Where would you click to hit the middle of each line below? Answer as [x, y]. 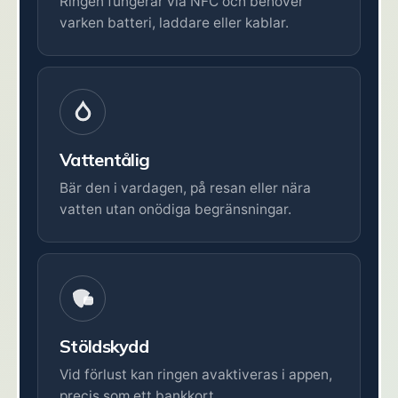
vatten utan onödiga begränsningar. [175, 209]
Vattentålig [105, 159]
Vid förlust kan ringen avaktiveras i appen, [196, 374]
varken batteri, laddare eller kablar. [174, 22]
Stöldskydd [104, 346]
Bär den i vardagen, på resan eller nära [185, 187]
